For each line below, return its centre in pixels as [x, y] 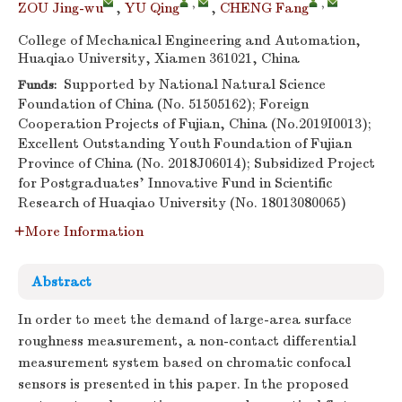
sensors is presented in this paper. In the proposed [184, 384]
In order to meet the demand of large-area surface [185, 319]
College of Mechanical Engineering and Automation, [189, 40]
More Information [84, 232]
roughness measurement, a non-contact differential [187, 341]
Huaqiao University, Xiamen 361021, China [159, 58]
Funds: [37, 85]
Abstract [61, 282]
